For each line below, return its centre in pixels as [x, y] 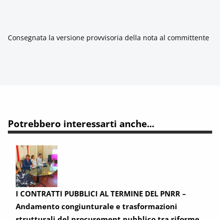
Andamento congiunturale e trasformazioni [96, 206]
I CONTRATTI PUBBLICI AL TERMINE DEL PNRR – [101, 193]
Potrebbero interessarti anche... [81, 124]
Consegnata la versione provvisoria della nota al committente [109, 38]
